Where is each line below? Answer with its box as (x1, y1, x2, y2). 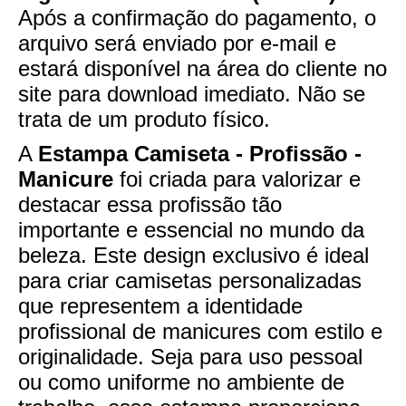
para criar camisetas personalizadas (18, 267, 362, 293)
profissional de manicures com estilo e (18, 318, 382, 343)
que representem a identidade (18, 293, 303, 318)
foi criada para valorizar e (113, 166, 361, 191)
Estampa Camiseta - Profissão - (38, 140, 362, 166)
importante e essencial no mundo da (18, 217, 364, 242)
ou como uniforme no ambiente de (18, 369, 344, 394)
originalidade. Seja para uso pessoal (18, 343, 362, 369)
